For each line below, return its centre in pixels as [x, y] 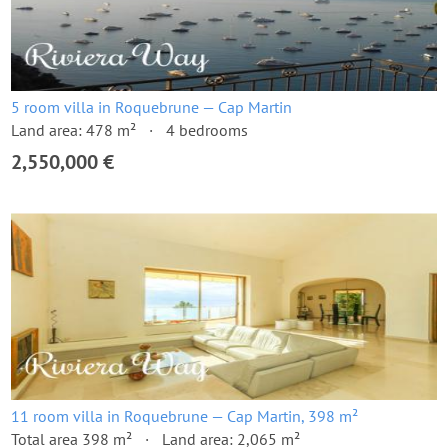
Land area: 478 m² [73, 130]
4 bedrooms [207, 130]
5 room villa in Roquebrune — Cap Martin [151, 107]
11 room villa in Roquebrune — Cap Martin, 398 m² [184, 416]
